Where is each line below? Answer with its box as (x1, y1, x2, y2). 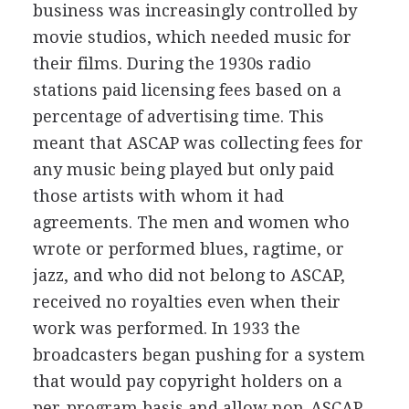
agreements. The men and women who (32, 213, 350, 232)
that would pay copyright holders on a (32, 372, 342, 391)
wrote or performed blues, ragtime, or (32, 239, 344, 258)
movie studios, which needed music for (32, 27, 351, 47)
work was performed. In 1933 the (32, 319, 300, 338)
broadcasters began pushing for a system (32, 345, 365, 364)
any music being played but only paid (32, 160, 334, 179)
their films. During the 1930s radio (32, 54, 311, 73)
